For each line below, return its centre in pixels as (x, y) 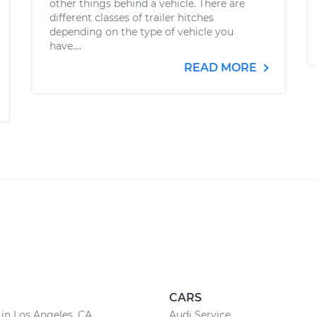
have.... (65, 46)
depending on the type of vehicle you (142, 32)
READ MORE (222, 68)
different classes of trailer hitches (132, 18)
